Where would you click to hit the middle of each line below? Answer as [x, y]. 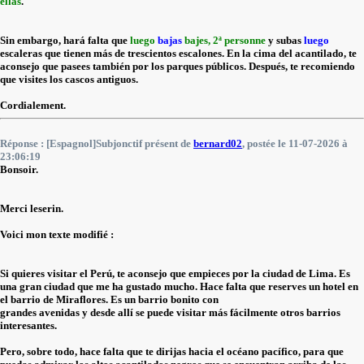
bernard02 [218, 143]
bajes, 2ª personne [225, 40]
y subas [285, 40]
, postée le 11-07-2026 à [295, 143]
